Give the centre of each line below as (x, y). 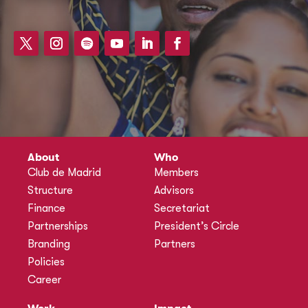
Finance (46, 208)
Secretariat (182, 208)
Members (176, 172)
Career (44, 279)
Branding (49, 244)
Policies (46, 262)
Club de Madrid (64, 172)
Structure (50, 190)
